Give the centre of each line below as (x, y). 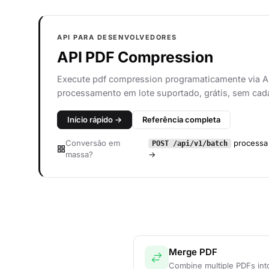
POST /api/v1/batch (189, 144)
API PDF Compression (135, 57)
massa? (79, 154)
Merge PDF (193, 252)
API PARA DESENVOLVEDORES (117, 37)
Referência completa (181, 119)
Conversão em (93, 143)
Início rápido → (95, 119)
